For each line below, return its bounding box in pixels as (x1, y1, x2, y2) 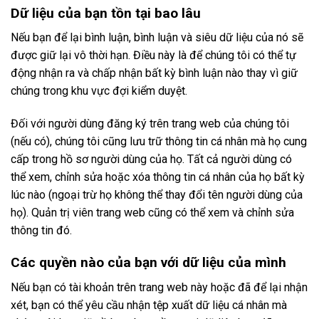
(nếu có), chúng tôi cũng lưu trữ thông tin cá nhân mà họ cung (11, 135, 307, 149)
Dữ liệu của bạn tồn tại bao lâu (11, 4, 201, 21)
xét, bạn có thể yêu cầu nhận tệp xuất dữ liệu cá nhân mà (11, 298, 287, 312)
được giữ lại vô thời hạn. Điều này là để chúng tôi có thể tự (11, 48, 296, 63)
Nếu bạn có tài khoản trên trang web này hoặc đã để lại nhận (11, 280, 308, 294)
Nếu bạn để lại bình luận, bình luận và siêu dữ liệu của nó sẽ (11, 31, 303, 45)
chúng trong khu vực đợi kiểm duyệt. (11, 84, 187, 98)
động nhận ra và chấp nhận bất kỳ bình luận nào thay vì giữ (11, 66, 298, 80)
